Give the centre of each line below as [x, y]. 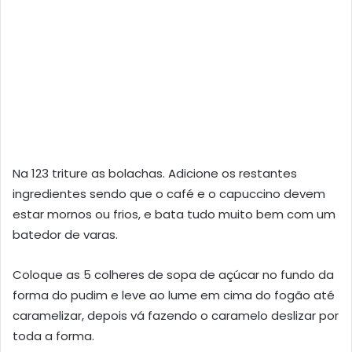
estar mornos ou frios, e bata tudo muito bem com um [174, 214]
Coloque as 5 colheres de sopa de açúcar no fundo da [173, 275]
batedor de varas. [65, 235]
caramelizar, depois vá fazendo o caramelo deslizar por [176, 316]
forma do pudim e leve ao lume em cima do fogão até [174, 295]
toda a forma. [53, 336]
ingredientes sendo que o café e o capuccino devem [169, 194]
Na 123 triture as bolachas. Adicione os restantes [155, 174]
